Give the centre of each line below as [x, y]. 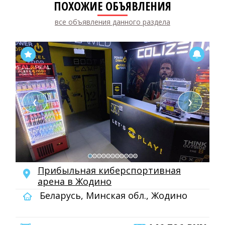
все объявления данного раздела [113, 22]
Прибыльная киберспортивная [109, 170]
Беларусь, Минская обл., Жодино [112, 195]
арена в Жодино [75, 181]
